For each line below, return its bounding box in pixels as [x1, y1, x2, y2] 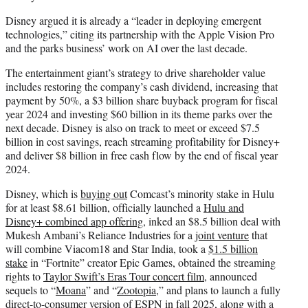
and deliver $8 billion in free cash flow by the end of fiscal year [5, 147, 278, 162]
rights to [5, 268, 43, 283]
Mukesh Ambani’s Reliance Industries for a [5, 227, 195, 242]
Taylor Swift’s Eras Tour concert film [43, 268, 204, 283]
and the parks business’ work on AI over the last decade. [5, 40, 247, 55]
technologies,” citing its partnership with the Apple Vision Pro [5, 26, 274, 41]
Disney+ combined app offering [5, 213, 143, 228]
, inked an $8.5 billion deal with [143, 213, 280, 228]
